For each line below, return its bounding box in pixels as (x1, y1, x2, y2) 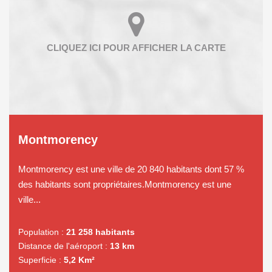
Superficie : (18, 254, 61, 265)
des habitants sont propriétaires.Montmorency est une (18, 178, 231, 189)
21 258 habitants (66, 226, 135, 237)
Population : (18, 226, 64, 237)
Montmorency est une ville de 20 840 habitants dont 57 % (18, 163, 244, 174)
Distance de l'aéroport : (18, 240, 107, 251)
